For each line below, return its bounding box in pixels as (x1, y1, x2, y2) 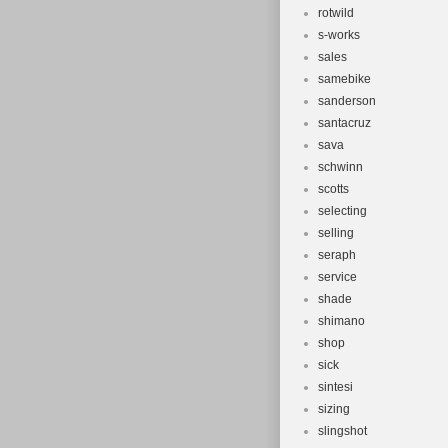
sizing (318, 402, 350, 416)
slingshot (318, 424, 367, 438)
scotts (318, 182, 349, 196)
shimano (318, 314, 365, 328)
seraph (318, 248, 356, 262)
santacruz (318, 116, 371, 130)
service (318, 270, 357, 284)
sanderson (318, 94, 376, 108)
